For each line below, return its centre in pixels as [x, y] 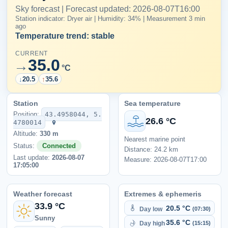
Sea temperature [153, 104]
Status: [25, 146]
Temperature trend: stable [65, 36]
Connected [59, 146]
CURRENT [32, 54]
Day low [151, 209]
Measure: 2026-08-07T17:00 [166, 159]
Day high [152, 223]
